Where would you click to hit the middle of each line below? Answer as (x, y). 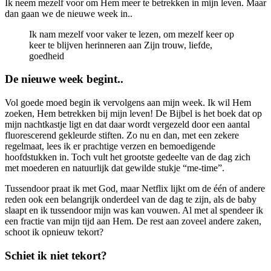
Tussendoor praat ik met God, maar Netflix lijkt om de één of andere (135, 189)
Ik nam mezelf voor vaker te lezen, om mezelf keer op (132, 34)
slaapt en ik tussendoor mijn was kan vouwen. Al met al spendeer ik (134, 211)
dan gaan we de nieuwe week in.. (69, 13)
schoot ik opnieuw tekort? (54, 232)
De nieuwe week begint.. (64, 79)
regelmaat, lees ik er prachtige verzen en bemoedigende (110, 146)
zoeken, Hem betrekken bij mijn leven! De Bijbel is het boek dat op (133, 114)
